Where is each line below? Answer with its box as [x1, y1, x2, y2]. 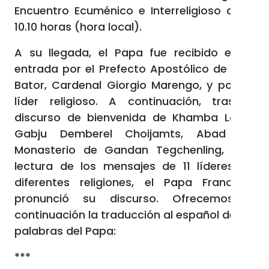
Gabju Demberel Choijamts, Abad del [14, 126, 255, 141]
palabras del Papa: [14, 223, 116, 238]
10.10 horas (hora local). [14, 19, 142, 34]
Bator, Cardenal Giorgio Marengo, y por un [14, 77, 255, 92]
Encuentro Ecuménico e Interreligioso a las [14, 3, 255, 18]
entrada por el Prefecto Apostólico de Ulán [14, 61, 255, 76]
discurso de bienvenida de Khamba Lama [14, 110, 255, 125]
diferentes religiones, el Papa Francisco [14, 175, 255, 190]
